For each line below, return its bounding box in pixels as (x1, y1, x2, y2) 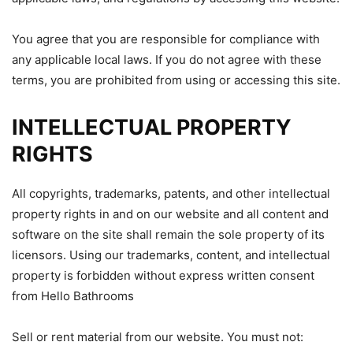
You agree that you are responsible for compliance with (12, 32, 320, 46)
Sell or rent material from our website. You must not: (12, 329, 303, 344)
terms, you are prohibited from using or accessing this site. (12, 72, 340, 87)
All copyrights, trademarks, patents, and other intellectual (12, 186, 330, 201)
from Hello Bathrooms (12, 288, 134, 303)
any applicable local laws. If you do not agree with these (12, 52, 321, 67)
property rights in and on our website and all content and (12, 206, 329, 221)
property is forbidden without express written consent (12, 268, 314, 283)
